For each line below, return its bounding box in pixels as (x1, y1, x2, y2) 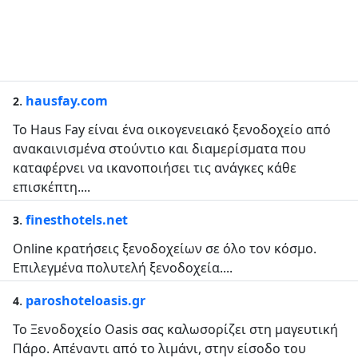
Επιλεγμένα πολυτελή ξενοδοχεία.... (13, 259, 233, 276)
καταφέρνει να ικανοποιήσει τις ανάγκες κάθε (13, 159, 296, 177)
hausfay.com (26, 92, 108, 109)
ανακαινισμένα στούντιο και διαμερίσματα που (13, 140, 306, 157)
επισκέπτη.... (13, 178, 90, 196)
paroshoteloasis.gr (26, 292, 145, 309)
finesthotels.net (26, 211, 128, 229)
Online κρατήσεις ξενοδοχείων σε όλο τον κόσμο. (13, 240, 316, 257)
